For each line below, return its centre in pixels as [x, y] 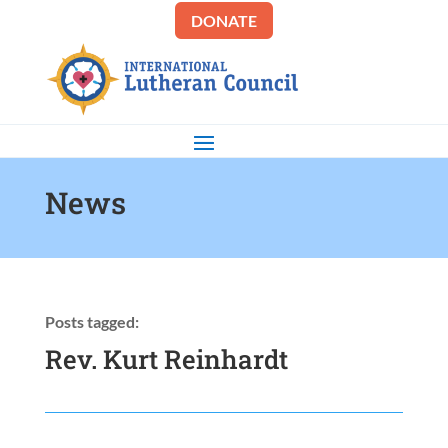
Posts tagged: [91, 322]
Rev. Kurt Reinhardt [166, 359]
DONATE [223, 20]
